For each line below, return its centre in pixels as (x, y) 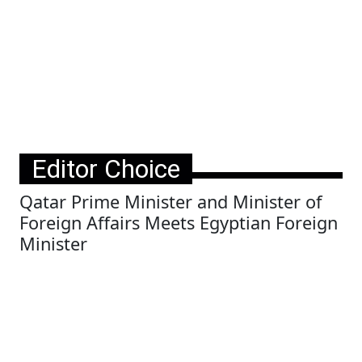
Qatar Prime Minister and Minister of (170, 202)
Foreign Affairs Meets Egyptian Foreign (179, 223)
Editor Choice (106, 169)
